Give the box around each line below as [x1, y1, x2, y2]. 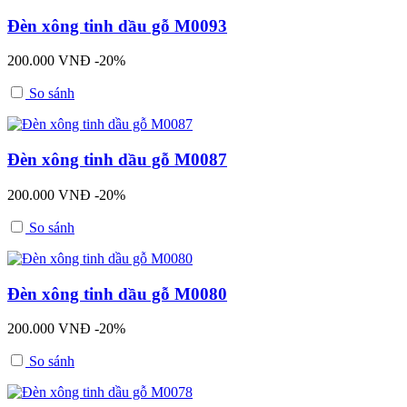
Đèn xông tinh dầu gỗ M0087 [7, 150, 227, 170]
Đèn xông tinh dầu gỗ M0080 [7, 283, 227, 303]
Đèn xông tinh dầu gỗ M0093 [7, 15, 227, 35]
